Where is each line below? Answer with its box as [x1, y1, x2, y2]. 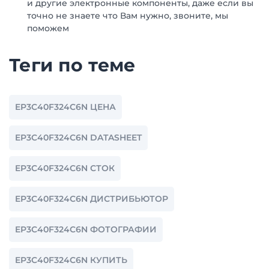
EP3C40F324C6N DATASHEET [15, 132, 142, 143]
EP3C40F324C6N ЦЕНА [15, 101, 116, 112]
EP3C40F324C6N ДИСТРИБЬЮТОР [15, 193, 168, 204]
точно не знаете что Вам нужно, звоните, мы [27, 10, 228, 21]
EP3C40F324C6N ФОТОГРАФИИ [15, 224, 157, 235]
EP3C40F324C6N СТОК [15, 163, 115, 174]
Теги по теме [9, 54, 136, 76]
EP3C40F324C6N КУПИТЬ [15, 255, 127, 265]
